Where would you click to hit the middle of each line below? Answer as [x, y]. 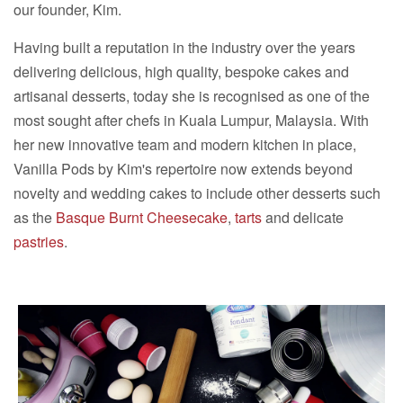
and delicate [303, 217]
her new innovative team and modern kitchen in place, [185, 144]
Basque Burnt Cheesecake [142, 217]
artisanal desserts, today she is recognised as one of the [192, 95]
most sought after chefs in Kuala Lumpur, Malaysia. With [191, 120]
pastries [39, 241]
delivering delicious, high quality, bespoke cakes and [181, 71]
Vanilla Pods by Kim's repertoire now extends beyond [183, 168]
